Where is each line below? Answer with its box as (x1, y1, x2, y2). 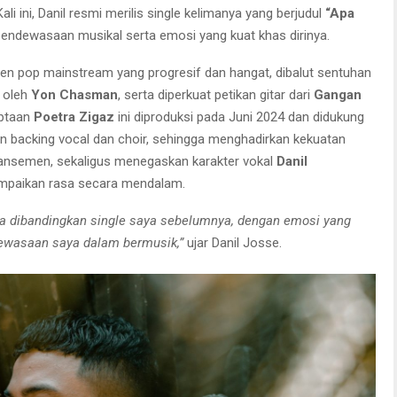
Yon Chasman (31, 87, 118, 103)
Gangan (314, 87, 362, 103)
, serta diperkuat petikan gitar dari (118, 87, 314, 103)
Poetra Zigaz (34, 109, 114, 125)
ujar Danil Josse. (183, 235, 282, 251)
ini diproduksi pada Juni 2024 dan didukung (114, 109, 364, 125)
